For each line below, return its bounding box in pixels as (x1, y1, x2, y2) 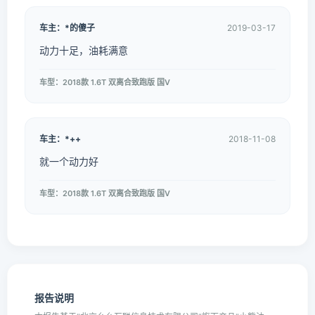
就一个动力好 (39, 155, 98, 167)
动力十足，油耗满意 (39, 44, 128, 56)
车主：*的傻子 (39, 22, 95, 33)
